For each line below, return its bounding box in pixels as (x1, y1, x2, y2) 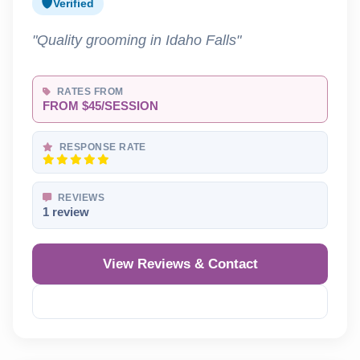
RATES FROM (54, 87, 124, 97)
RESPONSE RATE (56, 142, 146, 153)
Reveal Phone (149, 295, 226, 309)
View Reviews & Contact (102, 256, 258, 272)
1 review (43, 206, 89, 219)
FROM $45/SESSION (43, 100, 158, 113)
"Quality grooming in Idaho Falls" (32, 31, 241, 49)
